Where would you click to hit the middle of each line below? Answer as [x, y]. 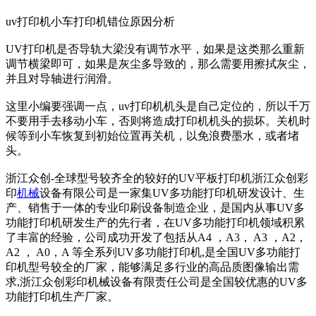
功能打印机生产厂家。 [62, 297]
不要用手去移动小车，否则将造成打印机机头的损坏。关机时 [158, 121]
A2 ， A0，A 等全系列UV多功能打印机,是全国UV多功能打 [153, 252]
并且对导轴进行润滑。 [62, 79]
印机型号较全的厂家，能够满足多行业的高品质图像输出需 [152, 267]
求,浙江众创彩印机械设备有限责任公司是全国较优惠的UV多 [157, 282]
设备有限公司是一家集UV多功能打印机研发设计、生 [172, 193]
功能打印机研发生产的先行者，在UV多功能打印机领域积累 [155, 223]
